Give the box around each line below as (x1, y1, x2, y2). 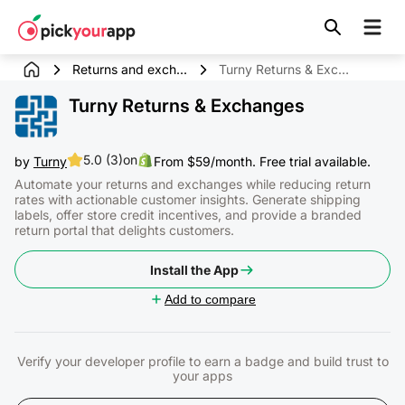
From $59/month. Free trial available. (154, 153, 371, 169)
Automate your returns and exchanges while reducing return (14, 176, 371, 192)
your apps (173, 368, 232, 383)
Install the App (150, 261, 239, 278)
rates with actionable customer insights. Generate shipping (14, 192, 361, 207)
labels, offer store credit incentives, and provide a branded (14, 207, 362, 222)
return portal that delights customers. (14, 222, 234, 238)
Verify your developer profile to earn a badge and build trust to (16, 353, 389, 369)
